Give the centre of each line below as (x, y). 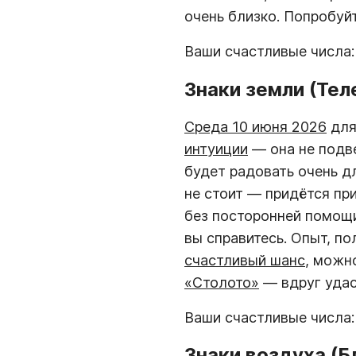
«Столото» (222, 282)
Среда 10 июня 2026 (255, 126)
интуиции (216, 149)
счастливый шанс (245, 260)
